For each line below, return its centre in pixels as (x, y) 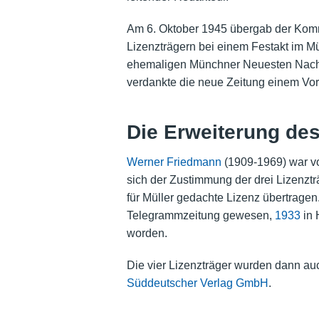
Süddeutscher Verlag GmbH (197, 283)
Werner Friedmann (174, 162)
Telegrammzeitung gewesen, (200, 215)
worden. (147, 233)
